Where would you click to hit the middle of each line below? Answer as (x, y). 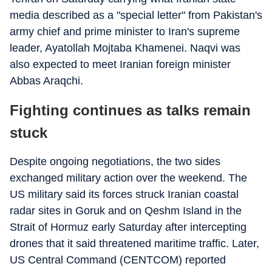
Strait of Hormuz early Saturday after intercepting (128, 227)
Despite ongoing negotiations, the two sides (115, 161)
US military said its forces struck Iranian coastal (124, 194)
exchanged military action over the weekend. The (128, 178)
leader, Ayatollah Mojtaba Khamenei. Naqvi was (125, 48)
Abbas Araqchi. (46, 81)
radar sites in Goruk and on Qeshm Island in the (126, 211)
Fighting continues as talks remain (130, 110)
